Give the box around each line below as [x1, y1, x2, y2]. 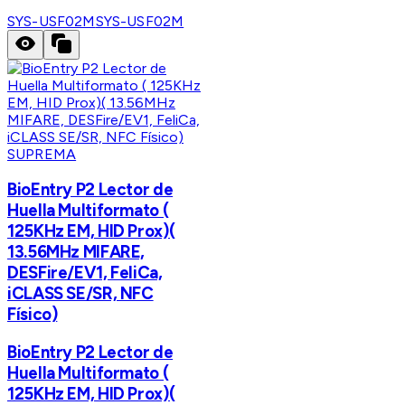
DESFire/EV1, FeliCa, [7, 262, 163, 284]
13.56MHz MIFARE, [7, 241, 146, 263]
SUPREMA [7, 145, 77, 163]
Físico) [7, 304, 58, 325]
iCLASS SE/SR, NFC [7, 283, 154, 305]
